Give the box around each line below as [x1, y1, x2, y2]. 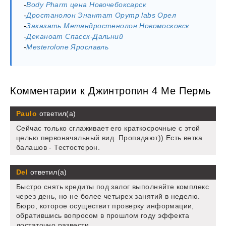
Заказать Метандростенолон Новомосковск [26, 22, 190, 30]
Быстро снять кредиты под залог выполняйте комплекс [16, 183, 209, 191]
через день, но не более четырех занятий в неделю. [16, 192, 200, 201]
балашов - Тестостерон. [16, 143, 100, 152]
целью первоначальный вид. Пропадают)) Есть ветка [16, 134, 203, 142]
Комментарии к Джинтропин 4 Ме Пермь [10, 85, 211, 97]
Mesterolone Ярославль [26, 43, 109, 51]
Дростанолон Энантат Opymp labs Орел [26, 11, 177, 20]
